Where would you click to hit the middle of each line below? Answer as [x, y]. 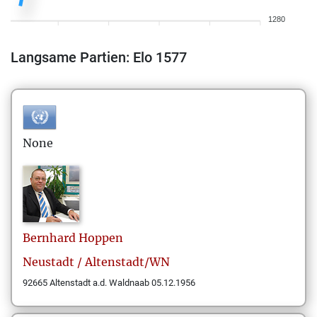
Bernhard [49, 238]
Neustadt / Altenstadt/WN [96, 262]
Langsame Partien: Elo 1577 [99, 57]
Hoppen [101, 238]
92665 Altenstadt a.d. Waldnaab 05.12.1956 [109, 283]
